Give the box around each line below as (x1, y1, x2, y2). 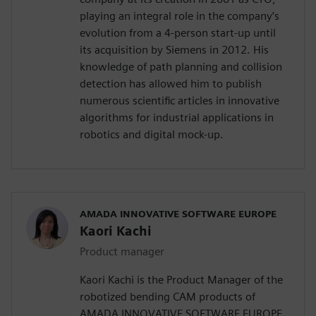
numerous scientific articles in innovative (80, 93, 279, 107)
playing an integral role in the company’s (80, 8, 279, 23)
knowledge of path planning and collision (80, 59, 282, 73)
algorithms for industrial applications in (80, 110, 274, 124)
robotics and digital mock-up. (80, 127, 224, 141)
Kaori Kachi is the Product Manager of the (80, 272, 283, 286)
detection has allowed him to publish (80, 76, 262, 90)
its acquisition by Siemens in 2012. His (80, 42, 269, 56)
